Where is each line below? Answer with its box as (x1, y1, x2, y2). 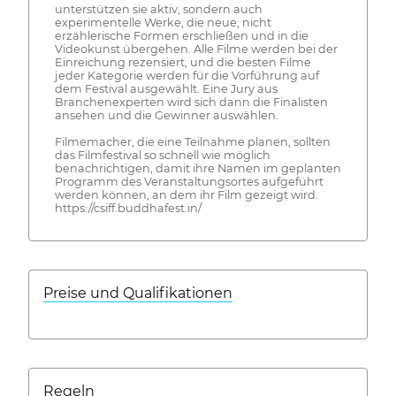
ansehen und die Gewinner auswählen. (54, 109, 278, 123)
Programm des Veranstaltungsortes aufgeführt (54, 175, 324, 189)
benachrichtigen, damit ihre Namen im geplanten (54, 162, 341, 176)
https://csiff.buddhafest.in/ (54, 202, 202, 216)
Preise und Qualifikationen (43, 285, 232, 302)
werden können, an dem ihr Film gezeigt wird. (54, 188, 318, 202)
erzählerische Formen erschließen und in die (54, 29, 308, 43)
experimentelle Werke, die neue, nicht (54, 16, 271, 30)
